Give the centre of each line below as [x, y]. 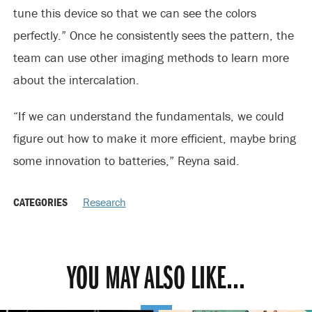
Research [104, 202]
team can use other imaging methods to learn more [151, 57]
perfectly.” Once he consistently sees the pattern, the [153, 35]
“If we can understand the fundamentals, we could [148, 116]
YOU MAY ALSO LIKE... [156, 280]
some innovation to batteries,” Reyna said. [126, 161]
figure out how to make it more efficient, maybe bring [154, 138]
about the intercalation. [76, 80]
